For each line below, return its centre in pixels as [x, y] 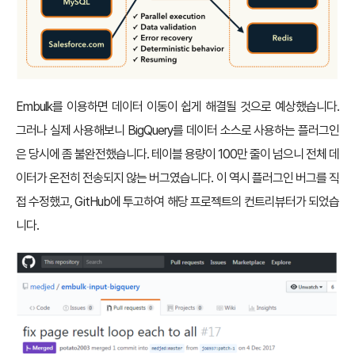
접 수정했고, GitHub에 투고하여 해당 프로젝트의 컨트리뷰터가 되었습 [177, 202]
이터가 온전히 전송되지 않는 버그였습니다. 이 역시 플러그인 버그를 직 [177, 178]
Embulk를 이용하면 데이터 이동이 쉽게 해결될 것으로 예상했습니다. [177, 107]
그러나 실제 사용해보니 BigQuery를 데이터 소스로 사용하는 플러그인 [177, 131]
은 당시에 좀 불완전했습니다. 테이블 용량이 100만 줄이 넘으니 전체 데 [177, 155]
